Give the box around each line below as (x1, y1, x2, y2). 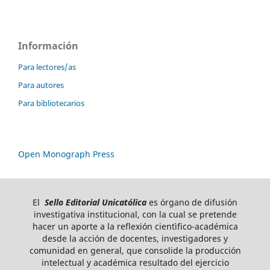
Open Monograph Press (18, 148, 115, 160)
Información (18, 39, 78, 52)
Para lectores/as (18, 61, 76, 72)
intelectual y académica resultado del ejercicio (41, 256, 229, 268)
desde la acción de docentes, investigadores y (42, 232, 228, 244)
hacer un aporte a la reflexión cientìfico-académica (32, 220, 238, 232)
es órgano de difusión (149, 196, 237, 208)
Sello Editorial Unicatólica (45, 196, 149, 208)
